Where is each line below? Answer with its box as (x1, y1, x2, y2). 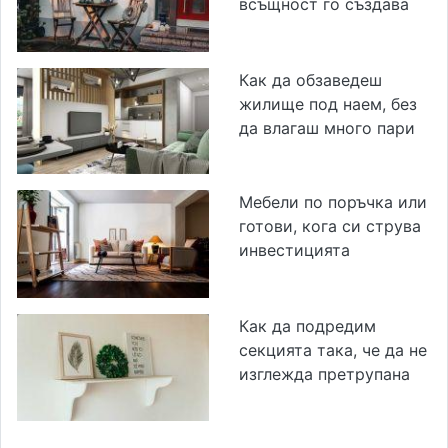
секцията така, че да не (239, 339, 427, 360)
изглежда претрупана (239, 363, 410, 384)
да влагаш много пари (239, 117, 415, 138)
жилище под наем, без (239, 93, 417, 114)
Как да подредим (239, 315, 376, 336)
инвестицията (239, 240, 350, 261)
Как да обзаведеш (239, 69, 382, 90)
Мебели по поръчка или (239, 192, 427, 213)
